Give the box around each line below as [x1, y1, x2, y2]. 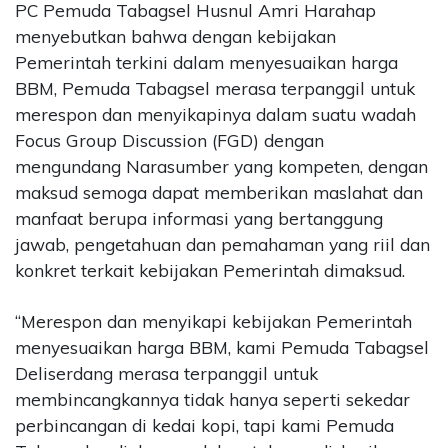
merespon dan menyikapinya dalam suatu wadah [15, 103, 416, 125]
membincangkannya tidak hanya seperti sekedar [15, 389, 410, 411]
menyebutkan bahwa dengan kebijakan [15, 25, 336, 47]
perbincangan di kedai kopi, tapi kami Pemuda [15, 415, 394, 437]
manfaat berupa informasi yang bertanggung [15, 207, 383, 229]
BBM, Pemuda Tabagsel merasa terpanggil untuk [15, 77, 415, 99]
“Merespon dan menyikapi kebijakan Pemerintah [15, 311, 412, 333]
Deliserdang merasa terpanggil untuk [15, 363, 318, 385]
